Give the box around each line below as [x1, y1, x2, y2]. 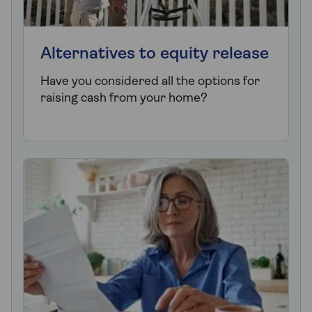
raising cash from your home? [40, 91, 208, 105]
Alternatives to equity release [40, 45, 269, 63]
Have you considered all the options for [40, 75, 260, 88]
